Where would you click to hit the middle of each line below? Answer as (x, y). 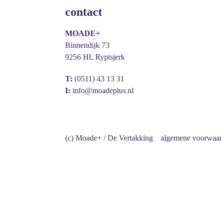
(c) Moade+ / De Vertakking (109, 138)
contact (84, 12)
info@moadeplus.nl (103, 90)
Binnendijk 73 (87, 45)
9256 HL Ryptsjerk (95, 57)
